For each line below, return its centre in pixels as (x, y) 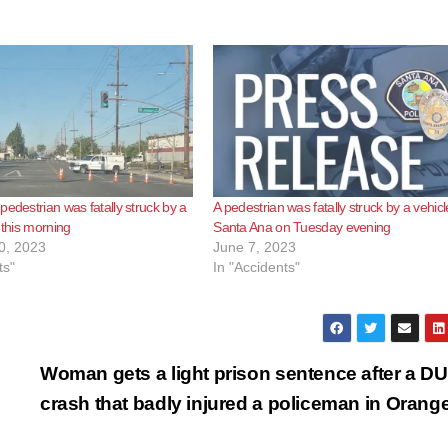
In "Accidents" (257, 266)
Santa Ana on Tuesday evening (302, 226)
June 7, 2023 (255, 246)
